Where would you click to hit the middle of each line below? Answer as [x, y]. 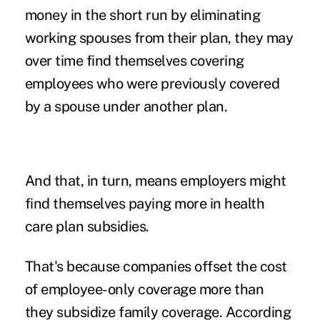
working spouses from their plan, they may [159, 37]
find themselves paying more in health [145, 203]
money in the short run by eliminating [142, 15]
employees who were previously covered [152, 83]
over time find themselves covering [134, 60]
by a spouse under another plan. [126, 106]
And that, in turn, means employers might [155, 180]
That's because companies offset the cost [156, 266]
